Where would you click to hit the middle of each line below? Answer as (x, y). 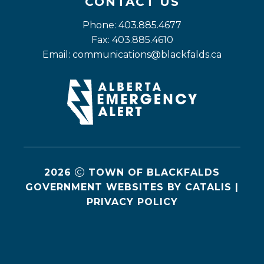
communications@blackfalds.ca (147, 55)
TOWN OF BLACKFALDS (154, 173)
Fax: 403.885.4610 (132, 40)
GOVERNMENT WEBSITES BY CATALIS (128, 187)
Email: (57, 55)
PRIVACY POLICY (132, 202)
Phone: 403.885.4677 (132, 25)
